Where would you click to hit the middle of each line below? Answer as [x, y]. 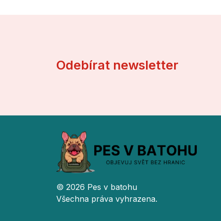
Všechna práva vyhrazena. [107, 199]
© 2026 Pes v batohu [97, 187]
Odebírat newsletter [117, 65]
